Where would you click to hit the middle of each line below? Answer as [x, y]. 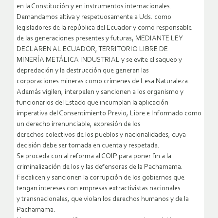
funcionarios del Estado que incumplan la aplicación [92, 103]
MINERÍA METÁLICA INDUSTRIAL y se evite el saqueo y [99, 60]
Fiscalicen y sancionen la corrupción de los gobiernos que [100, 178]
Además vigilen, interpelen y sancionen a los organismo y [100, 92]
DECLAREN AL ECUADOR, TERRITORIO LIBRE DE [92, 50]
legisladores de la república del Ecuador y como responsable [104, 28]
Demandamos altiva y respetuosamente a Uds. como [94, 18]
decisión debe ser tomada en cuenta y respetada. [88, 146]
